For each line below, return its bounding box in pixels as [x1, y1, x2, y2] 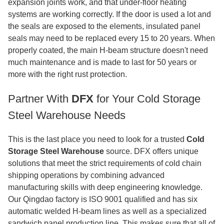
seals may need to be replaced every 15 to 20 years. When [8, 34, 215, 42]
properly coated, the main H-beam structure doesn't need [8, 46, 208, 54]
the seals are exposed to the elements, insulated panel [8, 22, 200, 30]
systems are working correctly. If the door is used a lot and [8, 10, 211, 18]
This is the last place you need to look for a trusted [8, 135, 186, 143]
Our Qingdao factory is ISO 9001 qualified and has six [8, 195, 197, 203]
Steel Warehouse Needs [8, 109, 125, 121]
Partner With [8, 92, 71, 105]
